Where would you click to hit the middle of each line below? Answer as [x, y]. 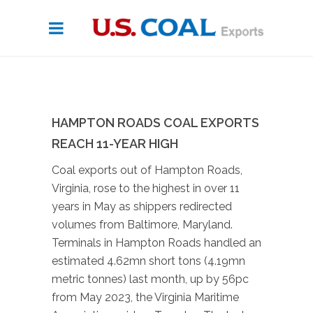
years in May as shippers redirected [142, 206]
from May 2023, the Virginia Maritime [145, 297]
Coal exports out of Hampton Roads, [147, 170]
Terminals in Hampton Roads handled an [156, 243]
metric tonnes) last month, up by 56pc [150, 279]
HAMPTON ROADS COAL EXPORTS [155, 123]
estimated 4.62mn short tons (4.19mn [148, 261]
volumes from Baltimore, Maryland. [142, 225]
